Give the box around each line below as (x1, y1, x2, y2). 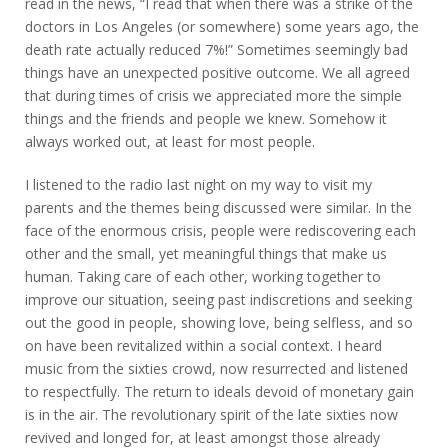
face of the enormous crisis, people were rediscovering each (25, 220, 416, 240)
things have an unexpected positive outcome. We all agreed (25, 62, 410, 82)
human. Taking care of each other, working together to (25, 266, 381, 286)
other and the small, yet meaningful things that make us (25, 243, 387, 263)
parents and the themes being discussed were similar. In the (25, 197, 412, 217)
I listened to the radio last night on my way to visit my (25, 174, 372, 194)
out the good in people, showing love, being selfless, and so (25, 312, 413, 332)
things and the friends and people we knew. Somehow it (25, 108, 387, 128)
